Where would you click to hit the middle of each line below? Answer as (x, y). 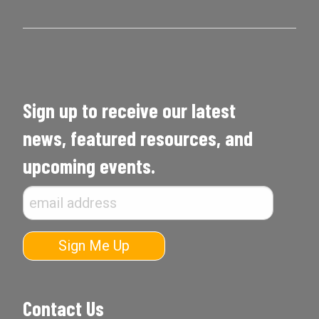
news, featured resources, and (138, 138)
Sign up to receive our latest (129, 111)
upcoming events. (89, 166)
